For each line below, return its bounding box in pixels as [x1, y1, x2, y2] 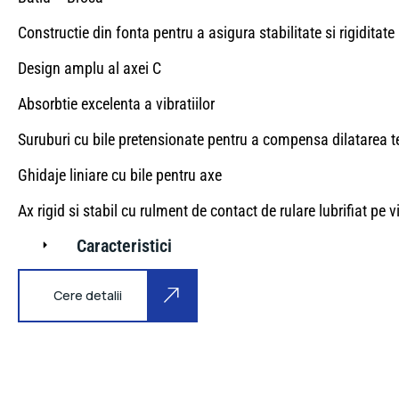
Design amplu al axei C [18, 59, 161, 78]
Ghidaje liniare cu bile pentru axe [18, 166, 222, 185]
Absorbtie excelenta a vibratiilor [18, 94, 215, 114]
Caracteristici [77, 235, 172, 257]
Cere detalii [53, 287, 122, 305]
